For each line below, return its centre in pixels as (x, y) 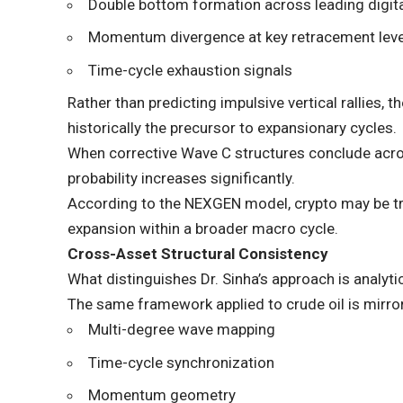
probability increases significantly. (182, 179)
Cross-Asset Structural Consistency (198, 254)
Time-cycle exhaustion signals (191, 70)
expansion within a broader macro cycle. (203, 229)
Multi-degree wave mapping (182, 330)
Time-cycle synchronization (182, 362)
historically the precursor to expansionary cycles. (233, 128)
